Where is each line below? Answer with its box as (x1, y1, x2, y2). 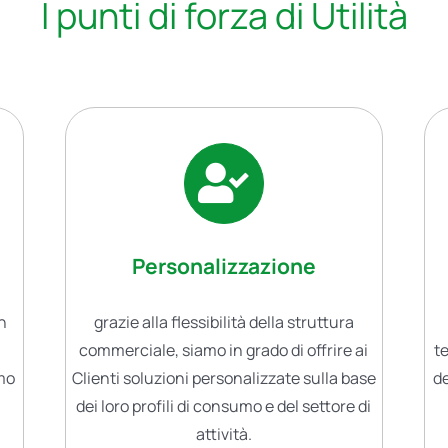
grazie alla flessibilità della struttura (93, 311, 354, 334)
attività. (195, 423, 252, 446)
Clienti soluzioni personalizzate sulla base (71, 367, 376, 390)
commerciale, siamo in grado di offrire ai (79, 339, 369, 362)
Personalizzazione (131, 252, 316, 281)
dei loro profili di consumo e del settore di (76, 395, 372, 418)
